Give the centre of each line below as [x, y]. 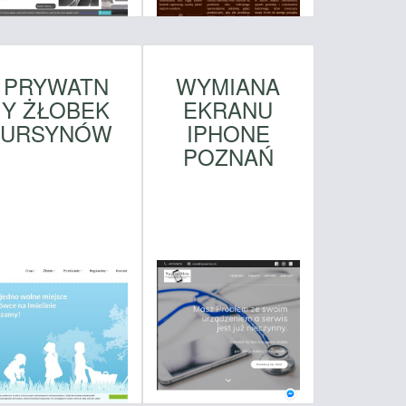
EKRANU [228, 110]
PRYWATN [56, 86]
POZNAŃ [228, 157]
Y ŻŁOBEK [56, 110]
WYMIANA [228, 86]
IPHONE [228, 133]
